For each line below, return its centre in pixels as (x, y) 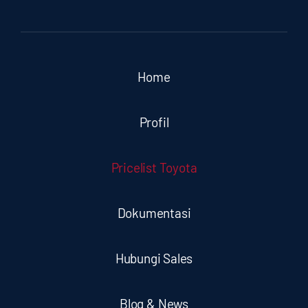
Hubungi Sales (154, 258)
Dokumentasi (154, 212)
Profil (154, 122)
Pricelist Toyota (154, 167)
